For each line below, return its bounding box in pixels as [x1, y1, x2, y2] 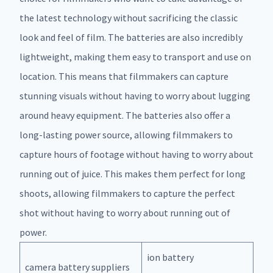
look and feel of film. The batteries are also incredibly [19, 31, 243, 44]
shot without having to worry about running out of [19, 207, 230, 219]
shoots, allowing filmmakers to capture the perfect [19, 187, 235, 200]
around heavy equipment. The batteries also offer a [19, 109, 230, 122]
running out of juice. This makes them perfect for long [19, 168, 246, 180]
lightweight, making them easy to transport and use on [19, 51, 251, 63]
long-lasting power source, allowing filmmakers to [19, 129, 233, 141]
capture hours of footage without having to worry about [19, 148, 253, 161]
